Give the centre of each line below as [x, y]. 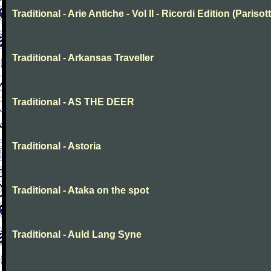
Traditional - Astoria [57, 146]
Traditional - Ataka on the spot [80, 190]
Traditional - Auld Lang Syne [77, 234]
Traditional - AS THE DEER [73, 102]
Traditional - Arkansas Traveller [83, 58]
